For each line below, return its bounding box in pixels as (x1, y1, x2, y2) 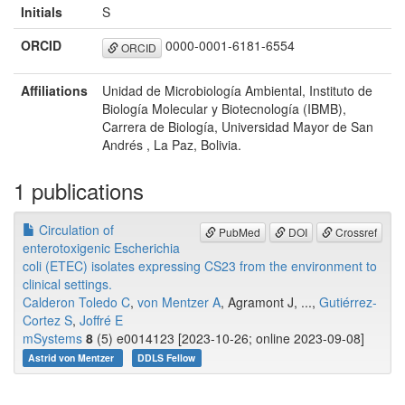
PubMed (216, 223, 260, 240)
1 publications (14, 174, 144, 207)
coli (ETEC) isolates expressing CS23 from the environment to (23, 257, 377, 276)
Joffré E (80, 311, 123, 330)
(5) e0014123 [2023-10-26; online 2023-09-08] (93, 329, 364, 348)
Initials (21, 3, 62, 22)
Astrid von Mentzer (28, 351, 118, 365)
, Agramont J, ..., (221, 293, 319, 312)
